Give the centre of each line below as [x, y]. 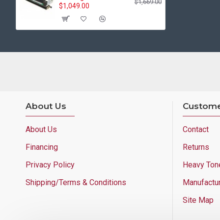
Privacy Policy [50, 165]
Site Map [198, 200]
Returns [196, 147]
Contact [196, 129]
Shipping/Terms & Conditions [76, 182]
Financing [42, 147]
